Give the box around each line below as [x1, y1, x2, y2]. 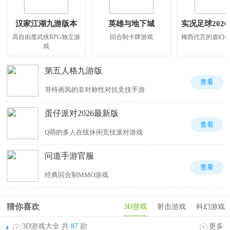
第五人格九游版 [45, 66, 103, 75]
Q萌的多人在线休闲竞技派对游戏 [45, 128, 143, 136]
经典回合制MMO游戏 [45, 171, 109, 179]
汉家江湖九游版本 [15, 20, 77, 28]
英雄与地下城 [108, 20, 155, 28]
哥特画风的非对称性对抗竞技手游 [45, 86, 145, 93]
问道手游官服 [45, 151, 94, 160]
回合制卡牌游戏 [109, 33, 153, 41]
